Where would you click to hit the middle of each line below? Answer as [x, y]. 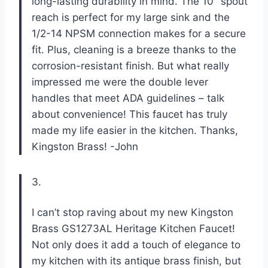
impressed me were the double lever [120, 82]
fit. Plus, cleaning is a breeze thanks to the [134, 49]
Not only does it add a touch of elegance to [136, 244]
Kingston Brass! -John [85, 146]
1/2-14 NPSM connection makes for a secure [139, 33]
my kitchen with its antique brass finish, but [136, 261]
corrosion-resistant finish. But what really [130, 66]
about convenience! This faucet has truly [130, 114]
